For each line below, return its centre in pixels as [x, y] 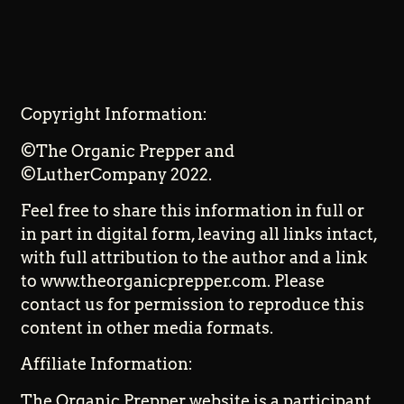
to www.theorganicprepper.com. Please [173, 281]
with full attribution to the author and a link [194, 258]
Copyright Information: [115, 115]
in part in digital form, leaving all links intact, [199, 234]
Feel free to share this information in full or [193, 211]
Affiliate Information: [107, 364]
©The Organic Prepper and [128, 151]
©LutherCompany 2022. [117, 174]
